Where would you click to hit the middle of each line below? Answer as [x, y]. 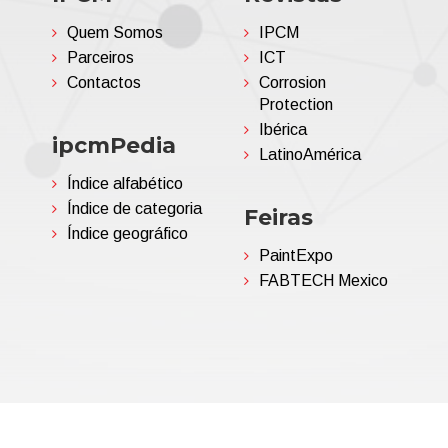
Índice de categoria [135, 208]
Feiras [278, 217]
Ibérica [282, 129]
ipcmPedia [114, 145]
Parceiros [101, 57]
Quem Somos [115, 32]
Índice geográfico [128, 233]
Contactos [104, 82]
